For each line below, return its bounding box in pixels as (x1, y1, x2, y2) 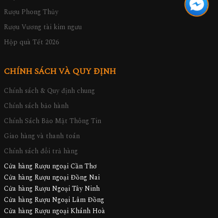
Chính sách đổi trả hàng (4, 146, 78, 157)
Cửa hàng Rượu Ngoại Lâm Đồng (4, 195, 104, 205)
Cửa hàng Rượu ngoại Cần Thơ (4, 161, 97, 172)
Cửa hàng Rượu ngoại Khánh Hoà (4, 206, 105, 217)
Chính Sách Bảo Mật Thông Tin (4, 116, 101, 127)
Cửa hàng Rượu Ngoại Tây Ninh (4, 183, 100, 194)
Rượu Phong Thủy (4, 7, 58, 18)
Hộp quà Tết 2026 (4, 37, 59, 48)
